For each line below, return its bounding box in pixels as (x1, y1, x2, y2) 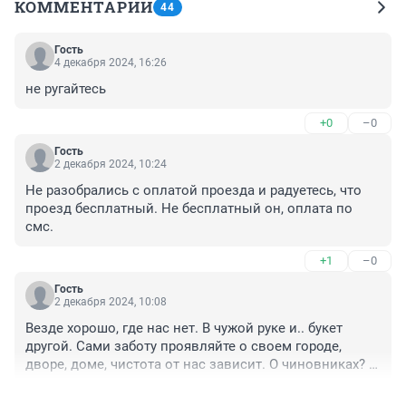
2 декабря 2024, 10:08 (54, 295, 167, 308)
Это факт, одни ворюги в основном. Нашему (25, 373, 314, 391)
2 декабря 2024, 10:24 (54, 157, 167, 170)
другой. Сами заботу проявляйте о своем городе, (25, 337, 342, 354)
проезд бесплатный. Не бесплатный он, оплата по (25, 199, 353, 217)
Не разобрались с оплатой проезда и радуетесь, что (25, 181, 362, 198)
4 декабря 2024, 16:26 (54, 55, 167, 69)
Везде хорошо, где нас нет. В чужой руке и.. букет (25, 319, 343, 336)
